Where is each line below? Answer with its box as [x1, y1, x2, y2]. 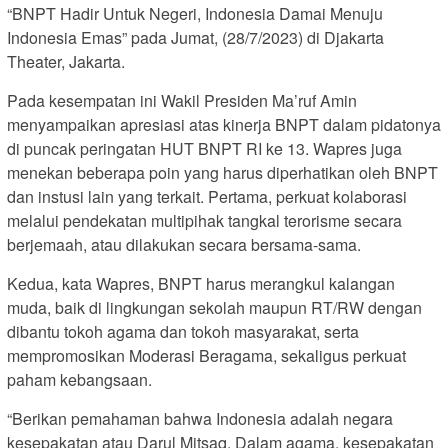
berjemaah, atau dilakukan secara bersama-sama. [7, 232, 361, 256]
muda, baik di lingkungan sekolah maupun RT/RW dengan [7, 295, 422, 319]
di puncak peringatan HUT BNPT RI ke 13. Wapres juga [7, 136, 402, 160]
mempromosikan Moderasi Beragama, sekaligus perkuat [7, 343, 406, 367]
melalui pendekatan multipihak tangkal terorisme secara [7, 208, 402, 232]
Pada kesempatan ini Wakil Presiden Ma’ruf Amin [7, 88, 357, 112]
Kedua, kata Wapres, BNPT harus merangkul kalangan [7, 271, 395, 295]
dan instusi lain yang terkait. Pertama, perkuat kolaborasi [7, 184, 407, 208]
